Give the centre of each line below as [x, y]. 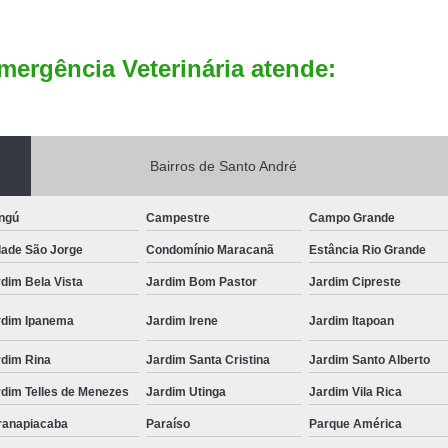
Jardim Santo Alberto [370, 359]
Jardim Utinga [185, 391]
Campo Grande [352, 217]
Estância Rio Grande [368, 249]
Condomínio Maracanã [209, 249]
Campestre [177, 217]
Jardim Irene [181, 320]
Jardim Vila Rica [356, 391]
